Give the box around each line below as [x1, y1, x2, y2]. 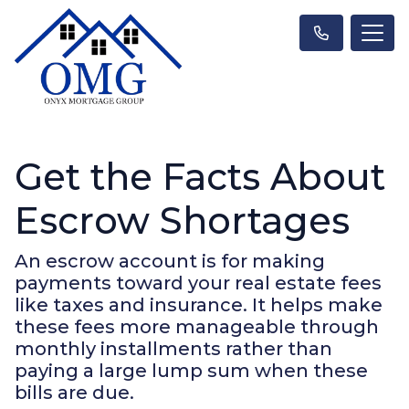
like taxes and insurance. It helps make [15, 293, 383, 316]
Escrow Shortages [15, 197, 350, 243]
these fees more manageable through [15, 315, 379, 338]
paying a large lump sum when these [15, 359, 368, 382]
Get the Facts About [15, 153, 385, 199]
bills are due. [15, 381, 134, 404]
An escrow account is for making [15, 249, 325, 272]
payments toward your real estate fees [15, 271, 382, 294]
